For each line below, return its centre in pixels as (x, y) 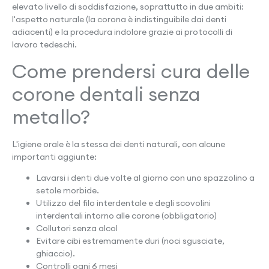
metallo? (51, 116)
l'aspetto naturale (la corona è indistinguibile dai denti (119, 20)
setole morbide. (68, 191)
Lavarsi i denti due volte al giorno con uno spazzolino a (145, 178)
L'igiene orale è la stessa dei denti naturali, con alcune (119, 144)
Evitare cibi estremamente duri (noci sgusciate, (130, 241)
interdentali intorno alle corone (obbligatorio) (126, 216)
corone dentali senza (106, 94)
